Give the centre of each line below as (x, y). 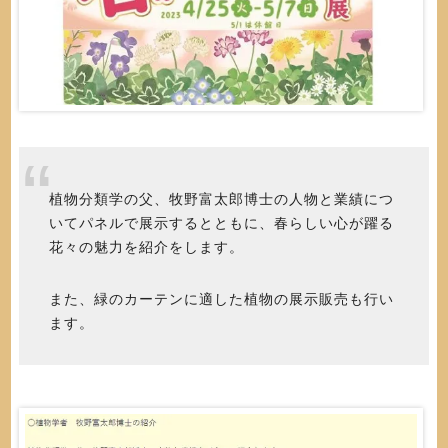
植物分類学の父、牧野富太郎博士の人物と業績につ (221, 198)
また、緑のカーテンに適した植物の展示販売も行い (221, 299)
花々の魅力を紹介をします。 (146, 246)
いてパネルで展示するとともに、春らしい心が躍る (221, 222)
